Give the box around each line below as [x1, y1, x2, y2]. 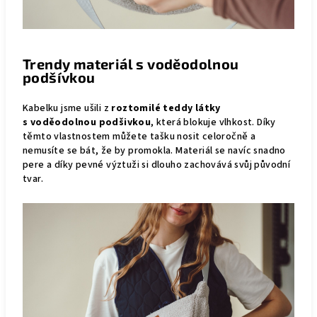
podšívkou [23, 68, 96, 86]
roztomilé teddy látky [111, 100, 221, 115]
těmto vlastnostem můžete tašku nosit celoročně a [23, 129, 256, 144]
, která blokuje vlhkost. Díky [151, 115, 276, 129]
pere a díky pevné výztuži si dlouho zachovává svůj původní [23, 157, 291, 172]
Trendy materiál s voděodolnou [23, 54, 239, 72]
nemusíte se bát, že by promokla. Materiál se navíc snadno [23, 143, 286, 158]
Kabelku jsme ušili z [23, 100, 112, 115]
